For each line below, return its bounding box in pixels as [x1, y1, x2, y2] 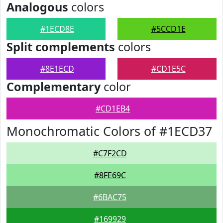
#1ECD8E [40, 23, 74, 34]
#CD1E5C [151, 63, 186, 74]
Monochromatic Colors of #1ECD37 [6, 122, 212, 139]
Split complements [6, 39, 115, 55]
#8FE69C [94, 170, 126, 181]
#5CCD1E [151, 23, 186, 34]
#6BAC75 [93, 192, 126, 203]
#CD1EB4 [96, 103, 130, 114]
